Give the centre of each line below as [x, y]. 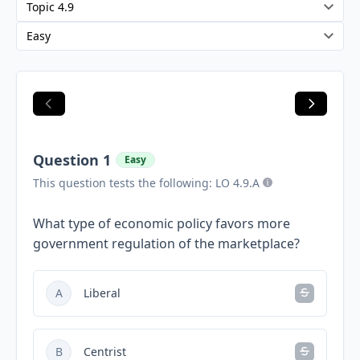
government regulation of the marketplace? [166, 243]
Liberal [102, 293]
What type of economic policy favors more [162, 223]
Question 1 [72, 160]
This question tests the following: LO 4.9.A [146, 182]
